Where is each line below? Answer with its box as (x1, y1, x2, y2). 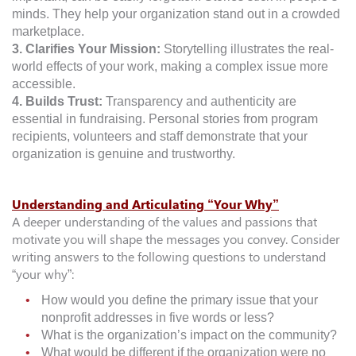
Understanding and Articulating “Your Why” (12, 197, 279, 213)
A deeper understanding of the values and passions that (12, 215, 317, 230)
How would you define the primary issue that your (41, 293, 318, 308)
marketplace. (12, 25, 84, 39)
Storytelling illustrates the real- (164, 42, 334, 56)
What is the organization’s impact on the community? (41, 328, 337, 342)
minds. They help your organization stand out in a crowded (12, 7, 340, 21)
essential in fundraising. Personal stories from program (12, 112, 318, 126)
